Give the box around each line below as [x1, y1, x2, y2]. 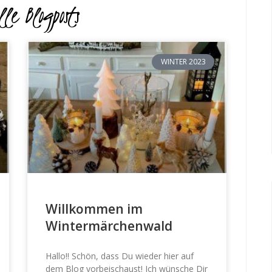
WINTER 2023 [160, 56, 206, 67]
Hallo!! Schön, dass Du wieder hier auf [46, 250, 194, 262]
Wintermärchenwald [46, 217, 173, 234]
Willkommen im [46, 200, 143, 217]
